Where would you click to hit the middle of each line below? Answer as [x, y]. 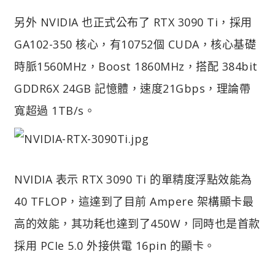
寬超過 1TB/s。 [55, 110]
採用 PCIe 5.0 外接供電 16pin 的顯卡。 [115, 245]
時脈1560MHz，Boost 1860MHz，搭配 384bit [136, 66]
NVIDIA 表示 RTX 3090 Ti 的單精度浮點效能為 [133, 179]
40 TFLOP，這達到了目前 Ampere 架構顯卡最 [134, 201]
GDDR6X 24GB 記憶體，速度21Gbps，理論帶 [132, 88]
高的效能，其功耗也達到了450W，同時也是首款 [137, 223]
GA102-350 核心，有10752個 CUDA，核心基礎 [135, 44]
